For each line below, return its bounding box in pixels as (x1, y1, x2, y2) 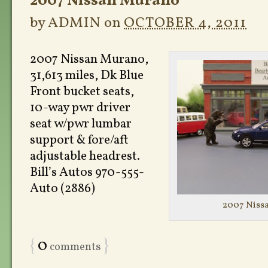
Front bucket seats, (30, 83, 134, 100)
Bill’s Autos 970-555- (30, 164, 144, 181)
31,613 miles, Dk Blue (30, 67, 148, 84)
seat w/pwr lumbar (30, 115, 132, 133)
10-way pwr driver (30, 99, 130, 117)
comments (47, 239, 101, 255)
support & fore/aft (30, 132, 129, 149)
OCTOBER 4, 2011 (124, 13, 246, 33)
